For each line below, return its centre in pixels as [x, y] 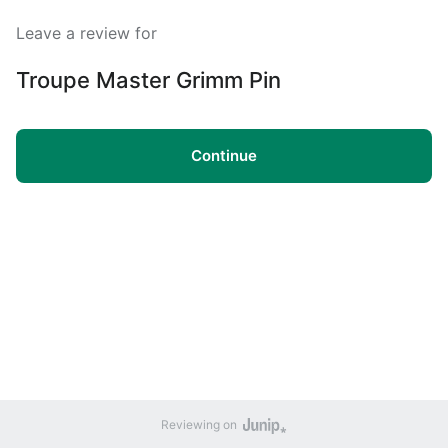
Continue [224, 155]
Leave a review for [86, 33]
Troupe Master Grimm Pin [148, 79]
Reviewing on [198, 424]
